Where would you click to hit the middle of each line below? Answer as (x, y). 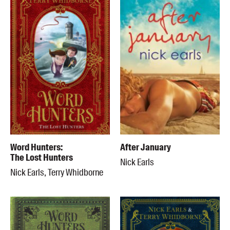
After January (146, 147)
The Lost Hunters (42, 157)
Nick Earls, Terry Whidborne (57, 172)
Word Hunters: (36, 147)
